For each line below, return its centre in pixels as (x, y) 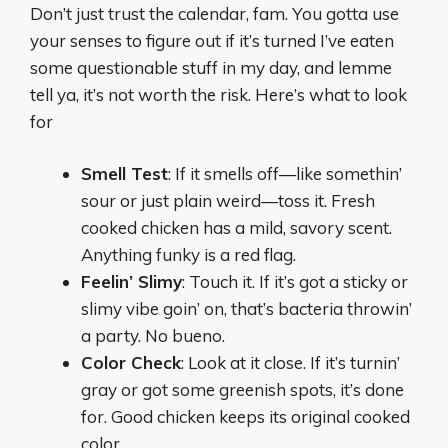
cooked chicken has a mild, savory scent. (236, 227)
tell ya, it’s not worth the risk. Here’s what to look (218, 94)
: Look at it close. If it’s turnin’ (290, 362)
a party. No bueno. (153, 335)
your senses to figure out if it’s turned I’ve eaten (212, 40)
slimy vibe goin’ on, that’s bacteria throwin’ (246, 308)
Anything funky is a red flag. (188, 254)
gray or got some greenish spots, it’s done (242, 389)
